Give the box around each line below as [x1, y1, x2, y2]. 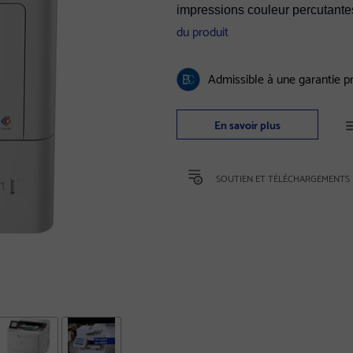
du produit [176, 20, 229, 41]
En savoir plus [214, 115, 281, 133]
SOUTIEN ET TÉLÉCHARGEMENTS [215, 169, 350, 186]
